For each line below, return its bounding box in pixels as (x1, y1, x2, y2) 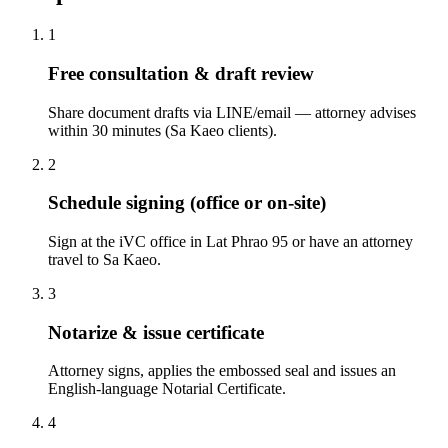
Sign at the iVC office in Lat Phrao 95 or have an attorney (48, 232, 413, 250)
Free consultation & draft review (48, 62, 314, 84)
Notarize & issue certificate (48, 321, 264, 343)
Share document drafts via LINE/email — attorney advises (48, 103, 416, 121)
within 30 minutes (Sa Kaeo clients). (48, 121, 277, 139)
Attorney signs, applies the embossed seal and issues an (48, 362, 396, 380)
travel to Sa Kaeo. (48, 250, 161, 268)
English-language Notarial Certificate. (48, 380, 286, 398)
